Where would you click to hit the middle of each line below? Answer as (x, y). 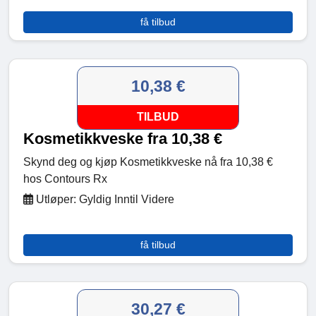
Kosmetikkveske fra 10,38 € (123, 139)
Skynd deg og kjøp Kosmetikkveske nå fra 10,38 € (148, 162)
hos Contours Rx (65, 179)
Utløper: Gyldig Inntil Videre (104, 200)
